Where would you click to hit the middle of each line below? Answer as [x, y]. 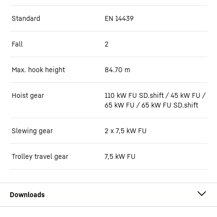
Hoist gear [28, 95]
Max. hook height [38, 70]
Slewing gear [32, 131]
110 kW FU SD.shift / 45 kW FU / [155, 95]
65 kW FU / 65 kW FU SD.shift [151, 105]
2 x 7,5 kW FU [126, 131]
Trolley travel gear [40, 156]
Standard [26, 18]
